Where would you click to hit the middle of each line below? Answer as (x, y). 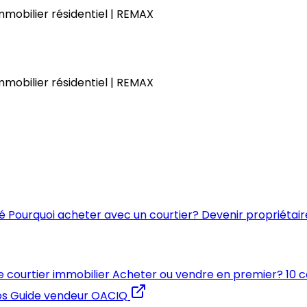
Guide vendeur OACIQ (69, 296)
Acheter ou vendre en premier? (198, 274)
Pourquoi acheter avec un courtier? (103, 215)
